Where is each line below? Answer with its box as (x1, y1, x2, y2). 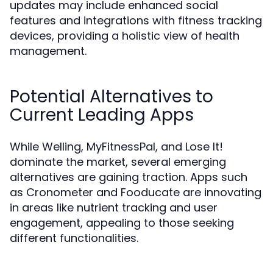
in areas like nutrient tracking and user (10, 200, 218, 215)
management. (10, 43, 87, 58)
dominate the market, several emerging (10, 154, 226, 169)
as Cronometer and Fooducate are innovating (10, 185, 261, 200)
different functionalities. (10, 230, 138, 246)
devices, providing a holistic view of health (10, 28, 239, 43)
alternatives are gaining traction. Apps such (10, 169, 247, 185)
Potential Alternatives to (10, 85, 213, 108)
